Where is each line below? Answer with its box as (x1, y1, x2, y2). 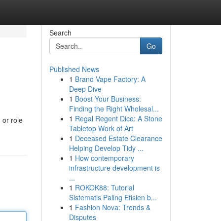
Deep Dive (69, 84, 102, 94)
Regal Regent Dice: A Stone (74, 113, 162, 123)
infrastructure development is (69, 163, 160, 173)
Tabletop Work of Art (69, 123, 133, 133)
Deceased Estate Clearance (74, 133, 162, 143)
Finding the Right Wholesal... (69, 104, 159, 113)
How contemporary (74, 153, 134, 163)
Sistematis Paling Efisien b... (69, 192, 157, 202)
